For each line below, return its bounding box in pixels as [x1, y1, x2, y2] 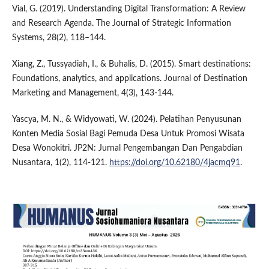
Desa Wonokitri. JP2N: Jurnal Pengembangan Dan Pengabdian [11, 144, 243, 153]
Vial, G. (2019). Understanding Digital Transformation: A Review [11, 5, 246, 14]
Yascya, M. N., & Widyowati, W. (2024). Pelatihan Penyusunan [11, 115, 241, 124]
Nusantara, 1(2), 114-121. [11, 159, 109, 168]
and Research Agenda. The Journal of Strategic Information [11, 19, 231, 28]
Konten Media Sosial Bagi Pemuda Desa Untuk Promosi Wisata [11, 130, 244, 139]
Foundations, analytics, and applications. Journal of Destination [11, 74, 247, 83]
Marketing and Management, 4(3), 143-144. [11, 89, 174, 98]
